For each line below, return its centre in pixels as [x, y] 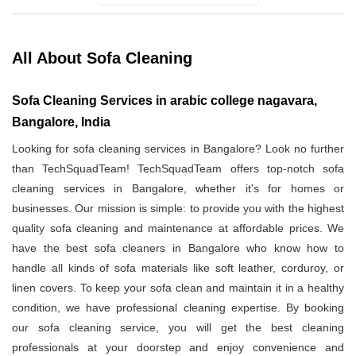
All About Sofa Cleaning [102, 58]
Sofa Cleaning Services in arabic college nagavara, [164, 101]
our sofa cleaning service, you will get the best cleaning [178, 328]
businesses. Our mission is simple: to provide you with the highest [178, 209]
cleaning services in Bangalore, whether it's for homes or [178, 189]
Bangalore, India [61, 122]
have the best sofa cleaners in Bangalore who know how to [178, 248]
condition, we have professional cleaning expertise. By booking [178, 308]
